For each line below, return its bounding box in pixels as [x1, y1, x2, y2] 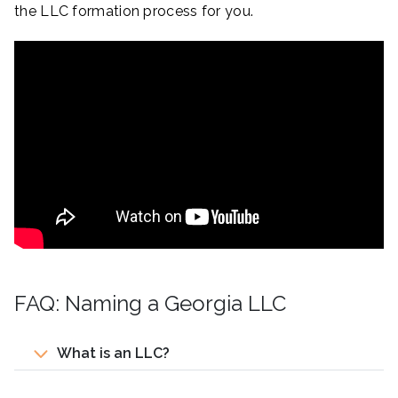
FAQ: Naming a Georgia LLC [14, 291, 286, 317]
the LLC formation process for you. [14, 3, 254, 20]
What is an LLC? [57, 345, 170, 362]
